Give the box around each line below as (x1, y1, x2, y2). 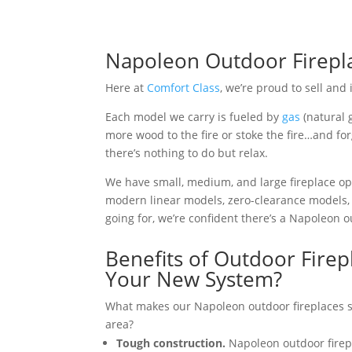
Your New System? (105, 264, 283, 293)
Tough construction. (116, 335, 226, 350)
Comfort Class (147, 79, 221, 95)
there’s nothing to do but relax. (105, 145, 269, 160)
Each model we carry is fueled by (105, 108, 283, 124)
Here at (105, 79, 148, 95)
